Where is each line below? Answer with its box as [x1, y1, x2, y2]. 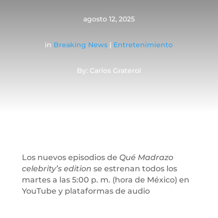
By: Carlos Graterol [76, 66, 141, 75]
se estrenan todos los [91, 163, 177, 173]
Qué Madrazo [119, 152, 173, 162]
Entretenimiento [113, 40, 173, 49]
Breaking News [54, 40, 108, 49]
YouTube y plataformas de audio [21, 186, 150, 196]
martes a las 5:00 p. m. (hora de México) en [21, 175, 189, 184]
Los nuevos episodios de [21, 152, 119, 162]
